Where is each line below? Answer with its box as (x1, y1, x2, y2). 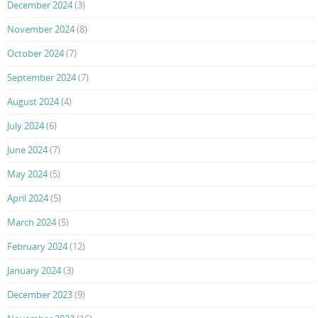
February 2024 (7, 240, 67, 253)
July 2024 (7, 119, 44, 133)
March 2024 (7, 216, 56, 229)
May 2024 (7, 168, 48, 181)
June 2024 (7, 143, 48, 157)
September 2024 (7, 71, 76, 84)
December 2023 (7, 288, 72, 302)
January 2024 (7, 264, 61, 278)
